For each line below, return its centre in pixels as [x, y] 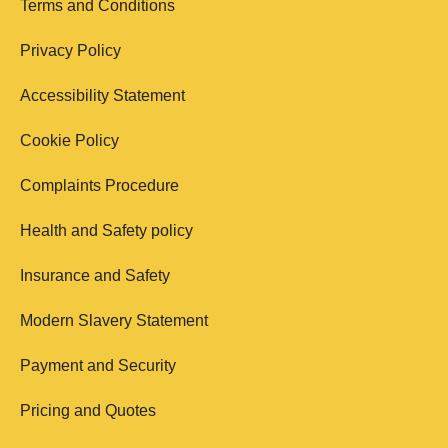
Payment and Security [98, 366]
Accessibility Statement [102, 96]
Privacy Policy [70, 51]
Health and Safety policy [106, 231]
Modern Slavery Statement [114, 321]
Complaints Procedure [99, 186]
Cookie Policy [69, 141]
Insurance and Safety [95, 276]
